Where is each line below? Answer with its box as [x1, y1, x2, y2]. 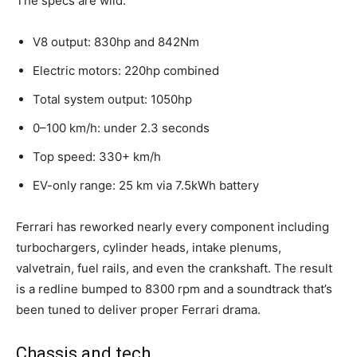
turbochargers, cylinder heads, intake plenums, [16, 240, 281, 256]
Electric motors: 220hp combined [33, 63, 219, 79]
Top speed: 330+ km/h [33, 149, 161, 165]
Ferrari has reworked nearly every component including [16, 219, 329, 235]
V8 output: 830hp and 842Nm [33, 34, 199, 50]
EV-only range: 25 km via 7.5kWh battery [33, 178, 259, 194]
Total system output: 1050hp [33, 92, 192, 108]
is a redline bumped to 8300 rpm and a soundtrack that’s [16, 281, 332, 297]
